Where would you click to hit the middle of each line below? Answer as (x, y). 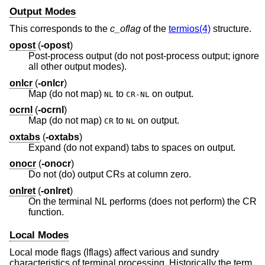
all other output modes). (110, 67)
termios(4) (190, 29)
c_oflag (125, 29)
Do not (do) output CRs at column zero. (110, 174)
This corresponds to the (60, 29)
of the (155, 29)
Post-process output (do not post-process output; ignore (144, 56)
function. (46, 212)
